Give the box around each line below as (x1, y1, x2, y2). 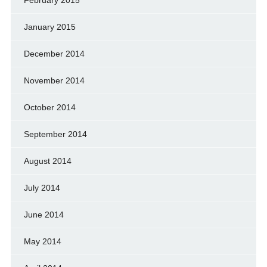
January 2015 (23, 21, 76, 32)
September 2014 (23, 129, 87, 139)
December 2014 (23, 48, 85, 58)
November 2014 (23, 75, 85, 85)
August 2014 (23, 156, 72, 166)
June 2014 (23, 209, 64, 219)
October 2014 (23, 102, 76, 112)
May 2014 (23, 236, 61, 246)
